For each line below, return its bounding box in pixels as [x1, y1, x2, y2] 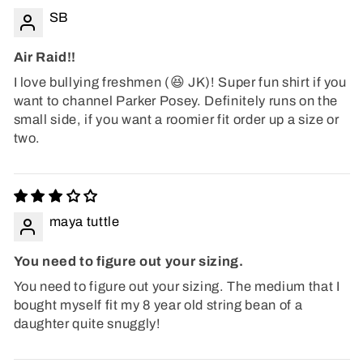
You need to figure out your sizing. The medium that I [13, 280, 340, 294]
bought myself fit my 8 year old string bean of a [13, 298, 303, 313]
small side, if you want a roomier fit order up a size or [13, 113, 340, 127]
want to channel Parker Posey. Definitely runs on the [13, 94, 338, 109]
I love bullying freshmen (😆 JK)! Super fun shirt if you [13, 75, 347, 90]
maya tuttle [49, 215, 120, 229]
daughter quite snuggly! [13, 317, 161, 331]
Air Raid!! [13, 50, 77, 65]
